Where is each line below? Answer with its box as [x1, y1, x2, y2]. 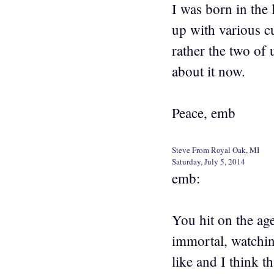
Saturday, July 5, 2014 [172, 155, 245, 167]
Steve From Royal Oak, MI [172, 144, 259, 155]
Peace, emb [172, 103, 235, 122]
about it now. [172, 61, 245, 80]
